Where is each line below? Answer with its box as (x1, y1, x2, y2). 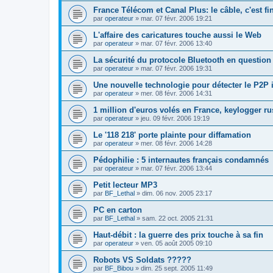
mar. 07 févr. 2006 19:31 (141, 65, 212, 73)
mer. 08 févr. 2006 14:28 (141, 140, 212, 147)
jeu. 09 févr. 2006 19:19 (141, 115, 210, 122)
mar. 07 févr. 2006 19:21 (141, 15, 212, 23)
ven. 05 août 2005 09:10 (141, 239, 212, 247)
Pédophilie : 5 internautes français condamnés (93, 155, 269, 165)
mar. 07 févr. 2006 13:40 (141, 40, 212, 48)
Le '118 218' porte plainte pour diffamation (93, 130, 251, 140)
